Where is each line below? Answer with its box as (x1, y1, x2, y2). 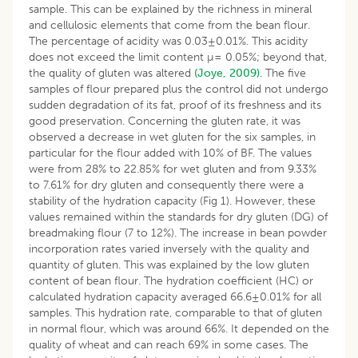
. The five (260, 66, 306, 80)
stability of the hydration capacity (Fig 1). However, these (29, 193, 316, 208)
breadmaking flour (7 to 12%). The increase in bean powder (29, 225, 327, 240)
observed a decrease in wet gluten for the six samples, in (29, 129, 316, 144)
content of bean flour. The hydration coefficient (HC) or (29, 273, 313, 288)
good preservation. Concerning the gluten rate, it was (29, 113, 300, 128)
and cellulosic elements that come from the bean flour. (29, 18, 313, 32)
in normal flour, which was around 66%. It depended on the (29, 321, 329, 336)
